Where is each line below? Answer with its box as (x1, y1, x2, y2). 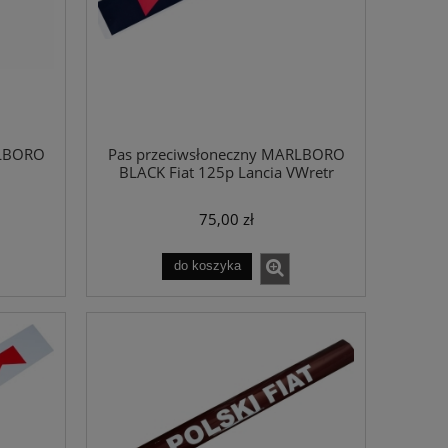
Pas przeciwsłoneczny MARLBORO (107, 144, 345, 166)
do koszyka (173, 259, 241, 274)
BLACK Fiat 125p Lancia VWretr (118, 162, 334, 184)
